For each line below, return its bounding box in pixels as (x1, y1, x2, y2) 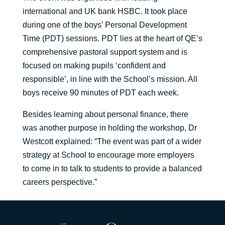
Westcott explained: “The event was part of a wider (22, 137, 201, 146)
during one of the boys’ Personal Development (22, 21, 187, 30)
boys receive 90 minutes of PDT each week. (22, 88, 179, 97)
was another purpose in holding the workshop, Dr (22, 124, 197, 133)
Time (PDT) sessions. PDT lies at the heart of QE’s (22, 34, 202, 43)
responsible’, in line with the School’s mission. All (22, 75, 197, 84)
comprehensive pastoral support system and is (22, 48, 187, 57)
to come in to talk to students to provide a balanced (22, 164, 202, 173)
